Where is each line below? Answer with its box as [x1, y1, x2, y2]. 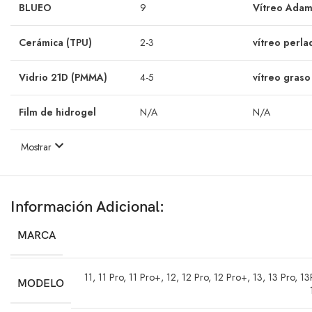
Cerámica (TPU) [19, 36, 92, 50]
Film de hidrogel [19, 105, 96, 120]
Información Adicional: [10, 198, 164, 217]
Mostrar [21, 140, 54, 155]
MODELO [17, 276, 64, 290]
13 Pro [267, 270, 295, 285]
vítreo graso [253, 70, 311, 85]
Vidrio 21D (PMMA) [19, 70, 107, 85]
